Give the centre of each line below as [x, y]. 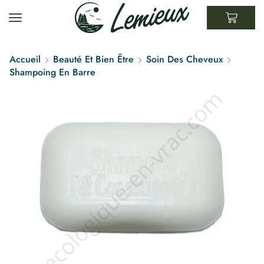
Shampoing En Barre [52, 72]
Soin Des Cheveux [184, 59]
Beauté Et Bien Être [93, 59]
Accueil [25, 59]
